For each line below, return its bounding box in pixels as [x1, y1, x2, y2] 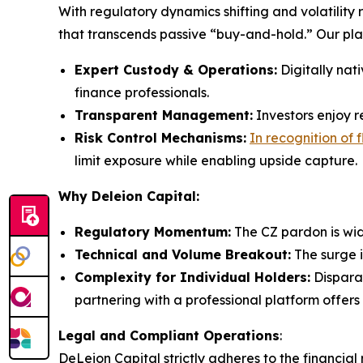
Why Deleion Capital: [58, 187, 199, 204]
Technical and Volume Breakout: [75, 246, 291, 263]
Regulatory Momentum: [75, 223, 231, 240]
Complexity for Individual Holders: [75, 268, 310, 285]
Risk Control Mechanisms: [75, 129, 246, 146]
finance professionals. [75, 83, 209, 100]
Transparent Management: [75, 106, 253, 123]
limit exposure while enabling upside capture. [75, 152, 357, 169]
